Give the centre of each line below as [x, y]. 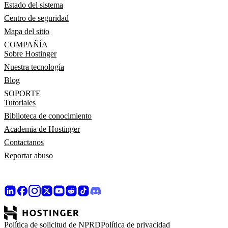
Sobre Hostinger [30, 54]
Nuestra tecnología [34, 67]
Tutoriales [20, 103]
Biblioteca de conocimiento [48, 116]
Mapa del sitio [27, 31]
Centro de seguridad [36, 18]
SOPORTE [22, 93]
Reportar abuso [28, 155]
